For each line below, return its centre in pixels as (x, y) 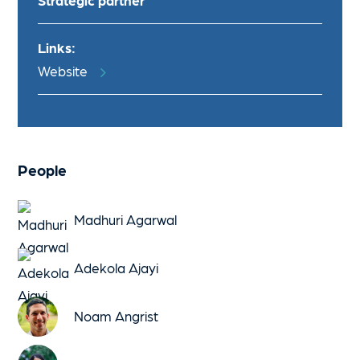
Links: (57, 47)
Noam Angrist (117, 316)
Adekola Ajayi (117, 268)
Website (63, 71)
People (43, 170)
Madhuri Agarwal (126, 219)
